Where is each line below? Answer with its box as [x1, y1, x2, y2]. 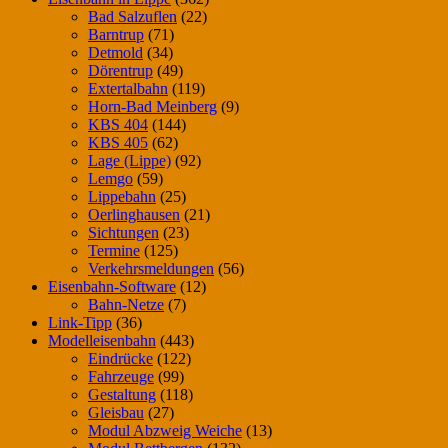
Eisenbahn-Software [48, 278, 176, 296]
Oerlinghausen [88, 206, 180, 224]
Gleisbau [88, 404, 144, 422]
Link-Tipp [48, 314, 112, 332]
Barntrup [88, 26, 144, 44]
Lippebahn [88, 188, 156, 206]
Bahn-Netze [88, 296, 164, 314]
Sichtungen [88, 224, 159, 242]
